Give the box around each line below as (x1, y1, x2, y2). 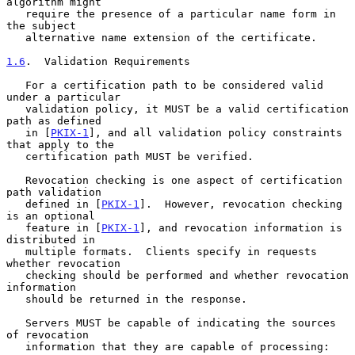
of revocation (6, 328, 89, 341)
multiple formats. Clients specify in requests (6, 245, 25, 258)
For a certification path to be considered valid (6, 78, 25, 91)
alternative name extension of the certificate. (6, 31, 25, 44)
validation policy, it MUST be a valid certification (6, 102, 25, 115)
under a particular (6, 90, 120, 103)
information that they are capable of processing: (6, 340, 25, 353)
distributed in (6, 233, 95, 246)
